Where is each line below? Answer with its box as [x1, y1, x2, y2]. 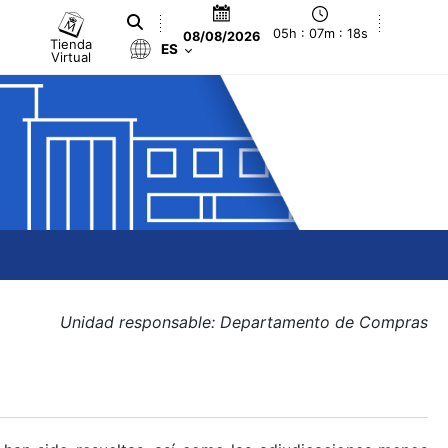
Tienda [50, 35, 93, 52]
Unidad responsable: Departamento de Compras [60, 312, 428, 332]
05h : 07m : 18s [272, 26, 368, 42]
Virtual [51, 48, 92, 65]
